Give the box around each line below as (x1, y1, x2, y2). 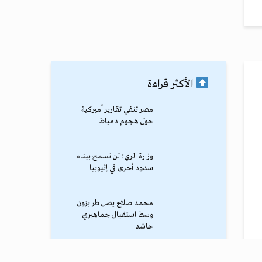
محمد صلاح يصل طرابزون (77, 198, 153, 208)
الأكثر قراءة (147, 77, 196, 91)
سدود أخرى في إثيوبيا (89, 163, 153, 173)
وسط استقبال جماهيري (82, 209, 153, 220)
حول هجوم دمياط (99, 116, 153, 126)
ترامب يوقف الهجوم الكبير (76, 244, 153, 255)
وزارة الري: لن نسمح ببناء (77, 151, 153, 161)
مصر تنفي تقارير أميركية (81, 104, 153, 115)
